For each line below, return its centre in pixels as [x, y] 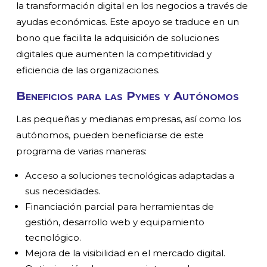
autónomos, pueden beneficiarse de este [110, 135]
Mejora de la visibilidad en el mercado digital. [125, 253]
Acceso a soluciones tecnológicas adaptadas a [130, 176]
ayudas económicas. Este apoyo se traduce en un [128, 22]
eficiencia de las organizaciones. [88, 70]
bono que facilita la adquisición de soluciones [118, 38]
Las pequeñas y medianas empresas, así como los [129, 119]
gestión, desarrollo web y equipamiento [115, 222]
